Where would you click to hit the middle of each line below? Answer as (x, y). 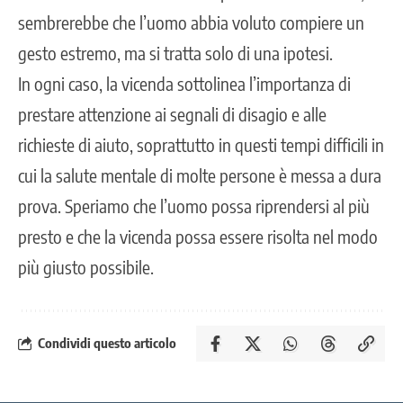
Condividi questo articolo (107, 343)
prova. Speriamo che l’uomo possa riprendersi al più (194, 205)
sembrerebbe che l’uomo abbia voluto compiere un (191, 22)
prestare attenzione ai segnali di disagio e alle (172, 113)
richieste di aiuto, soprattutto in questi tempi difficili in (201, 144)
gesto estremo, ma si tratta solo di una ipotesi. (175, 52)
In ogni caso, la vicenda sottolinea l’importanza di (184, 83)
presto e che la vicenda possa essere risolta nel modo (198, 236)
